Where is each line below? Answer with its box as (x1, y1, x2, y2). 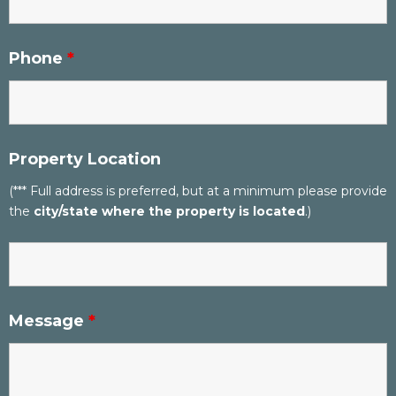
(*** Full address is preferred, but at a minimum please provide (9, 182, 387, 199)
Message (9, 310, 88, 331)
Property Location (9, 148, 161, 169)
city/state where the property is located (34, 202, 305, 219)
